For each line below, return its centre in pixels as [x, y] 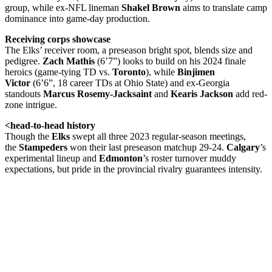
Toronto [129, 72]
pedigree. [24, 61]
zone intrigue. [31, 105]
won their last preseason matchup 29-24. [147, 148]
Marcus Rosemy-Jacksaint [97, 94]
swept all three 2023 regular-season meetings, [158, 137]
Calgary [243, 148]
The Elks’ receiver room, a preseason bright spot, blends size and [129, 50]
